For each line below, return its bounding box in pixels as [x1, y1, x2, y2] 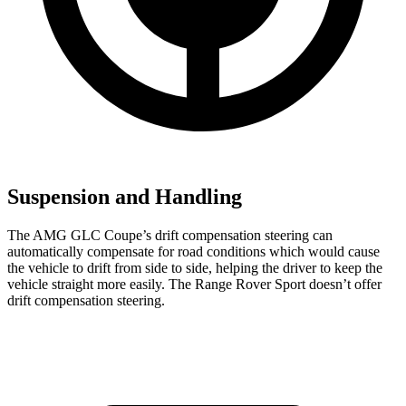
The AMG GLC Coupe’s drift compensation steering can [7, 227, 333, 244]
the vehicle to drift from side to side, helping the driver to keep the [7, 260, 382, 276]
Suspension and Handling [7, 185, 242, 209]
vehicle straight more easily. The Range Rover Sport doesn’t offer [7, 276, 382, 293]
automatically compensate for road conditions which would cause [7, 244, 380, 260]
